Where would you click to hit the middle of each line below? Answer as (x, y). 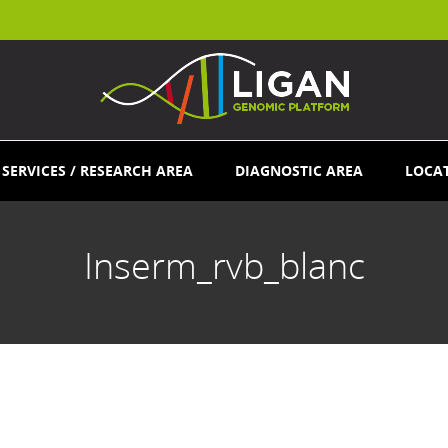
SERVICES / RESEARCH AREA (97, 170)
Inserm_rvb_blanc (224, 265)
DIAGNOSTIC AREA (299, 170)
